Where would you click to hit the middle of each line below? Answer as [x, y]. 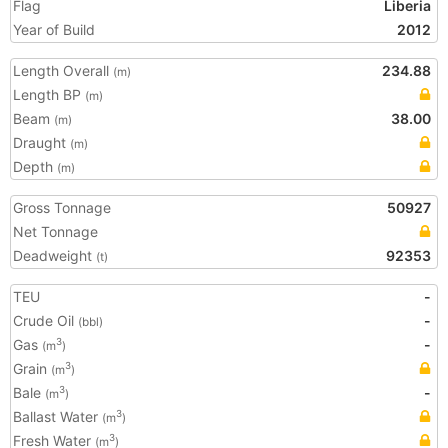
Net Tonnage [55, 231]
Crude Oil [45, 320]
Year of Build [54, 29]
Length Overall [63, 70]
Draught [41, 142]
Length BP [49, 94]
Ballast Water [57, 416]
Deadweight [54, 255]
